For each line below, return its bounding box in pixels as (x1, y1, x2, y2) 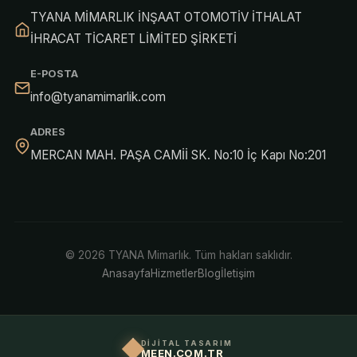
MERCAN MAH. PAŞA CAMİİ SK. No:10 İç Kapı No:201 (29, 147, 326, 163)
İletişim (221, 266, 255, 280)
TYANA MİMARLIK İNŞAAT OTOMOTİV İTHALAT (29, 9, 302, 25)
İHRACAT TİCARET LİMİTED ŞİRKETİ (29, 30, 237, 46)
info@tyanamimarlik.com (29, 88, 166, 104)
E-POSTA (29, 67, 78, 80)
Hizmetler (151, 266, 198, 280)
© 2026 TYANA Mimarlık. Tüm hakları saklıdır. (65, 248, 292, 261)
